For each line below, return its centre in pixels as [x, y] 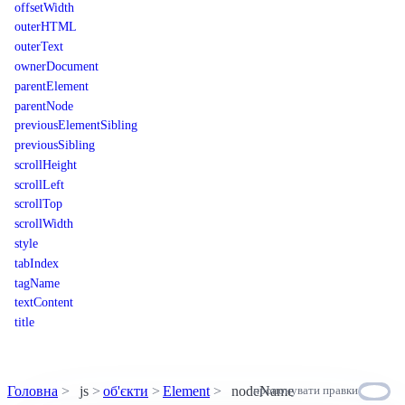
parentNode [44, 105]
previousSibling [55, 145]
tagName [37, 283]
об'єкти [126, 391]
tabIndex [37, 263]
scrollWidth [44, 224]
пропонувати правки [306, 391]
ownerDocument [57, 66]
